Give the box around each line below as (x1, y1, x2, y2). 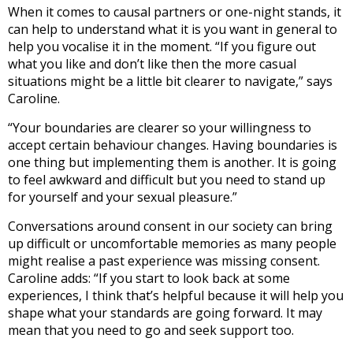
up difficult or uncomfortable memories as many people (8, 234, 336, 252)
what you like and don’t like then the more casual (8, 54, 296, 72)
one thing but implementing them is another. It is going (8, 153, 336, 171)
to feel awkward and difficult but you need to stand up (8, 170, 325, 188)
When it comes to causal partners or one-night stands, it (8, 2, 341, 20)
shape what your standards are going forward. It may (8, 303, 322, 321)
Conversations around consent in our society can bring (8, 217, 333, 235)
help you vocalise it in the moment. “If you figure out (8, 37, 316, 55)
